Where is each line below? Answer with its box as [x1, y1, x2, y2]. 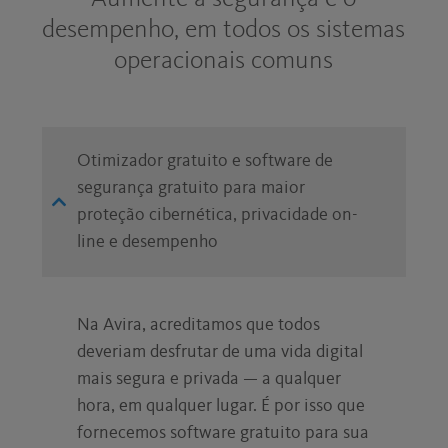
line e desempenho [77, 232, 219, 251]
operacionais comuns [114, 47, 334, 74]
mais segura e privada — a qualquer [77, 369, 342, 388]
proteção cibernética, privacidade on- [77, 205, 359, 224]
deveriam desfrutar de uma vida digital [77, 342, 364, 361]
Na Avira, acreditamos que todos [77, 315, 321, 334]
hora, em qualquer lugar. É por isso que [77, 396, 366, 415]
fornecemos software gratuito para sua [77, 423, 370, 442]
